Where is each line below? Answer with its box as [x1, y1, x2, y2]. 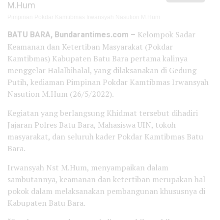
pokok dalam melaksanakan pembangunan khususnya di [7, 186, 205, 196]
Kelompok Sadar [136, 29, 195, 40]
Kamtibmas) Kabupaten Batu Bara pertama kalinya [7, 53, 188, 64]
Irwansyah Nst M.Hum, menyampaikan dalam [7, 162, 168, 173]
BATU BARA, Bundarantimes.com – [7, 29, 136, 41]
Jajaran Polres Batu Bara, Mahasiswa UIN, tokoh [7, 119, 176, 130]
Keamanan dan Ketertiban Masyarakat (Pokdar [7, 41, 173, 52]
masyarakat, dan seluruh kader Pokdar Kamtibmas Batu [7, 131, 203, 142]
